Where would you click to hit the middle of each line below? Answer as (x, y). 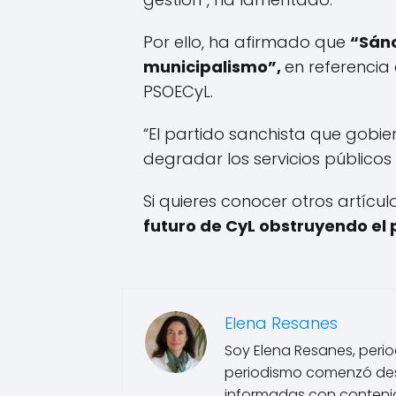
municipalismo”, (214, 67)
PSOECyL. (178, 92)
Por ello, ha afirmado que (247, 42)
